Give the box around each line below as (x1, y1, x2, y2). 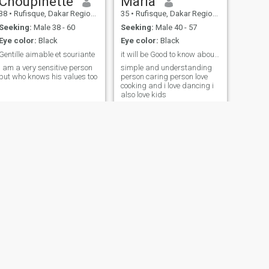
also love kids (120, 90, 166, 100)
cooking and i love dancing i (120, 81, 214, 91)
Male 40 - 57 (153, 22, 197, 32)
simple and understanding (120, 63, 212, 73)
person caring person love (120, 72, 208, 82)
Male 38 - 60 (31, 22, 75, 32)
